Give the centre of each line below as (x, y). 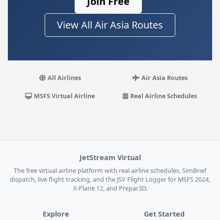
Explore (56, 214)
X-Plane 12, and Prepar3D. (110, 188)
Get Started (164, 214)
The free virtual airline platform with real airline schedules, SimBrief (110, 171)
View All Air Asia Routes (110, 25)
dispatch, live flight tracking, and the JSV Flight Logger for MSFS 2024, (110, 179)
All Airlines (64, 78)
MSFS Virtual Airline (65, 96)
